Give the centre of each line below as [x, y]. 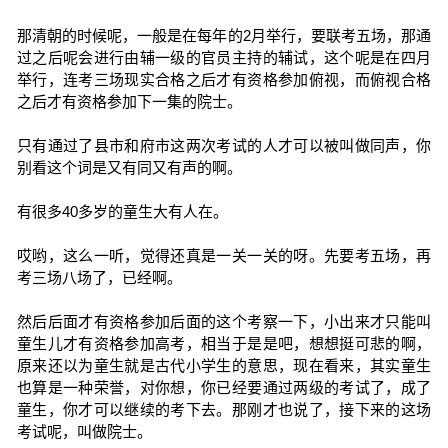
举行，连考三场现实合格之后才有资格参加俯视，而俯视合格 [224, 79]
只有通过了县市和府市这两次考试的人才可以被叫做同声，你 [224, 145]
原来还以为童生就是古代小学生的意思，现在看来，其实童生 [224, 365]
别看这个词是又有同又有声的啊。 [129, 167]
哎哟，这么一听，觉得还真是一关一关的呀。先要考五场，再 [224, 255]
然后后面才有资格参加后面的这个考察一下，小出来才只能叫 [224, 321]
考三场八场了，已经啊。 [99, 277]
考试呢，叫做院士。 [84, 431]
